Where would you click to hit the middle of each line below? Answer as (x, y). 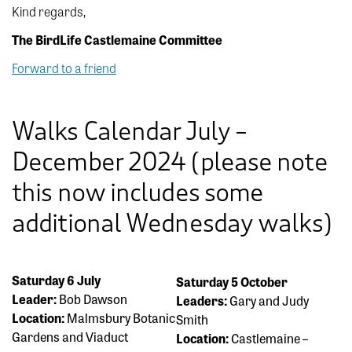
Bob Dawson (92, 299)
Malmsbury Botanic (120, 318)
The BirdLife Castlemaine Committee (117, 39)
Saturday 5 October (232, 282)
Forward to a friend (64, 68)
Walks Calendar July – (130, 131)
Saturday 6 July (56, 280)
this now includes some (138, 192)
